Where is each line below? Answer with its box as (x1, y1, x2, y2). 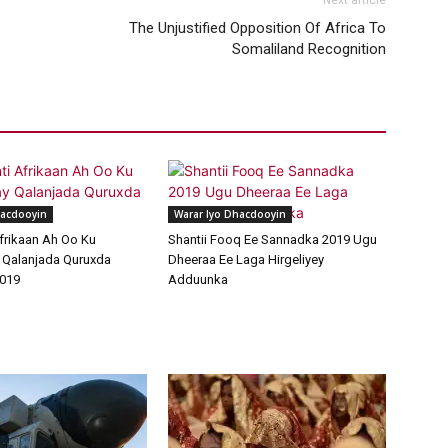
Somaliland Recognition (232, 40, 386, 59)
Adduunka (168, 272, 228, 288)
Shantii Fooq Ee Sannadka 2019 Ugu (168, 232, 377, 248)
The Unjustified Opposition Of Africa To (129, 19, 386, 38)
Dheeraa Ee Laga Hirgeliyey (168, 252, 324, 268)
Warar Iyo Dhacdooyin (174, 207, 286, 222)
